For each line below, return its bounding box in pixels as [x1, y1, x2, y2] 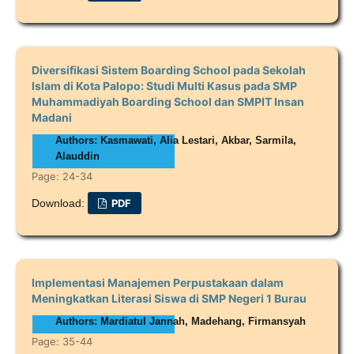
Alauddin [55, 149, 100, 162]
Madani [31, 110, 72, 124]
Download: [31, 196, 88, 209]
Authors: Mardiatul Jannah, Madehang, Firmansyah [55, 314, 306, 327]
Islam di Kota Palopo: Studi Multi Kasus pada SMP [31, 78, 297, 92]
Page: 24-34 [31, 169, 92, 183]
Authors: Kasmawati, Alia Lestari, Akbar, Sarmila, [55, 134, 296, 146]
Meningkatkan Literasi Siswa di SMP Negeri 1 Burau [31, 291, 307, 305]
